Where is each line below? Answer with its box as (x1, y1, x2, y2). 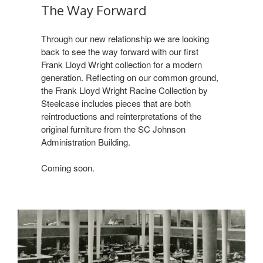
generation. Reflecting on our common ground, (41, 70, 218, 83)
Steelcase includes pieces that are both (41, 96, 191, 109)
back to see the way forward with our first (41, 45, 198, 58)
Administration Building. (41, 135, 130, 148)
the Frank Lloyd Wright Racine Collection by (41, 83, 208, 96)
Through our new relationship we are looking (41, 32, 209, 45)
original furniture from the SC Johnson (41, 122, 186, 135)
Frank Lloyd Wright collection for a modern (41, 58, 202, 70)
